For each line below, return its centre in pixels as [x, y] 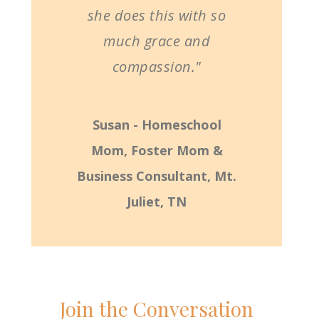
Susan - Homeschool [157, 125]
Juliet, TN [157, 202]
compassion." [157, 67]
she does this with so [157, 16]
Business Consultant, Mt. [157, 176]
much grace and [157, 41]
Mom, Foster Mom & [157, 151]
